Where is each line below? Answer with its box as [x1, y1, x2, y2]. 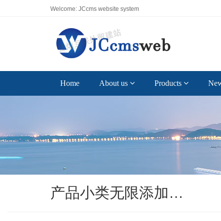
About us [99, 79, 130, 87]
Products [154, 79, 184, 87]
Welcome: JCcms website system [50, 5, 139, 12]
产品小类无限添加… [50, 184, 184, 201]
